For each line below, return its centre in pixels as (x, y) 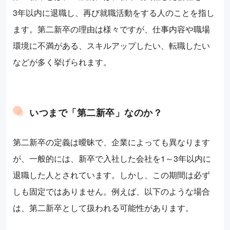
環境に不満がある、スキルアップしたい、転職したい (111, 46)
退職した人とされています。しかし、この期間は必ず (111, 175)
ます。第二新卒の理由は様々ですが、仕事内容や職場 (111, 29)
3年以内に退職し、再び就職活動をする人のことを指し (114, 13)
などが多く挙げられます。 (62, 62)
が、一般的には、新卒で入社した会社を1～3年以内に (112, 159)
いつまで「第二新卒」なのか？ (96, 113)
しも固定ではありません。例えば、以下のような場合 (111, 191)
